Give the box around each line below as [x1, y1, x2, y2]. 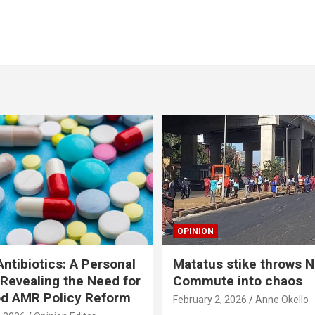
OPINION [177, 226, 214, 236]
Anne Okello [255, 293, 309, 305]
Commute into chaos [173, 272, 302, 289]
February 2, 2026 [173, 293, 247, 305]
